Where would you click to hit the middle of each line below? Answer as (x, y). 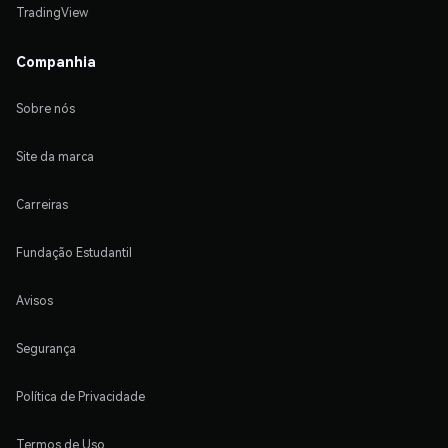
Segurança (46, 349)
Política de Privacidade (80, 397)
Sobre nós (45, 109)
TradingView (52, 13)
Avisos (34, 301)
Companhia (56, 61)
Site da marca (55, 157)
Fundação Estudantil (74, 253)
